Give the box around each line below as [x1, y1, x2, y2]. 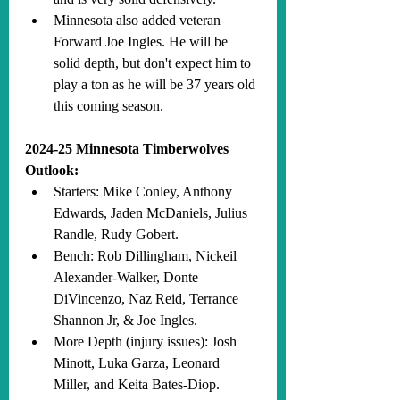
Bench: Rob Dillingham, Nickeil [54, 248, 240, 263]
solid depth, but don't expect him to [54, 55, 254, 71]
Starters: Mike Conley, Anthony [54, 184, 236, 199]
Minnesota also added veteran [54, 12, 224, 28]
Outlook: [25, 162, 79, 178]
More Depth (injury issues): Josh [54, 334, 240, 349]
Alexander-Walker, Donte [54, 270, 202, 285]
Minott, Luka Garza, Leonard [54, 355, 223, 371]
